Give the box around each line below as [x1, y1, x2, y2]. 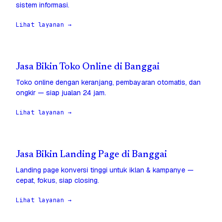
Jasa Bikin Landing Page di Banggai [16, 150, 167, 160]
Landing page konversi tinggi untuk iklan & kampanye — [16, 166, 194, 175]
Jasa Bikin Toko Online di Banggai [16, 62, 160, 72]
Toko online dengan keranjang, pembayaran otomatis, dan [16, 78, 201, 87]
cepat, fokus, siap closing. [16, 176, 99, 185]
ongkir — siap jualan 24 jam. [16, 88, 106, 98]
